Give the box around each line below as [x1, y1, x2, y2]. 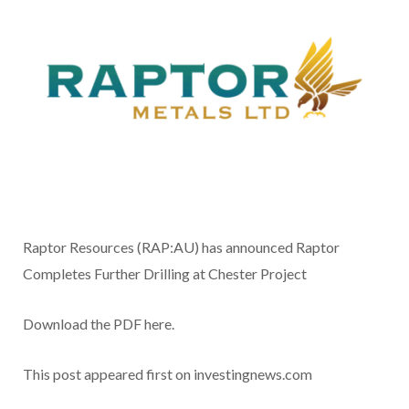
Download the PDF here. [23, 315, 174, 333]
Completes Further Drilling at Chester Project [23, 265, 307, 283]
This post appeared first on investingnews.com [23, 365, 312, 383]
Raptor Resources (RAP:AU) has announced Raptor [23, 238, 340, 257]
